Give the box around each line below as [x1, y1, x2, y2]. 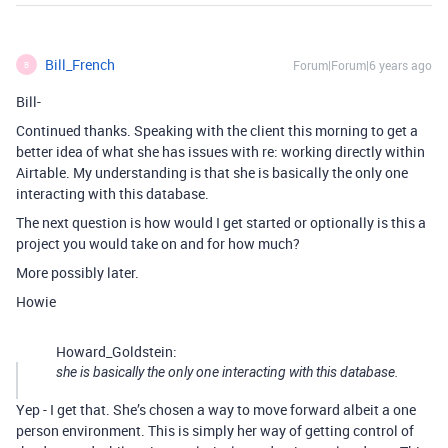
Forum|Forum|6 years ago [293, 57, 432, 73]
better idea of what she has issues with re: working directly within [16, 142, 425, 161]
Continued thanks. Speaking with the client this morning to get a [16, 121, 418, 140]
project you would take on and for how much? [16, 234, 300, 253]
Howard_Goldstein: [56, 342, 177, 361]
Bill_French [45, 55, 115, 74]
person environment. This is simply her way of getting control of [16, 421, 414, 440]
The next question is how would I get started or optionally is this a [16, 213, 426, 232]
